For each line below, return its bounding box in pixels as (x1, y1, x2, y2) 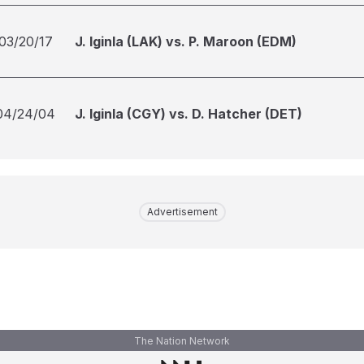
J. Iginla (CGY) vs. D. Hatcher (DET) (75, 106, 302, 122)
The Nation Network (134, 335, 230, 347)
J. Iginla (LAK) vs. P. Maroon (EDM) (75, 33, 297, 50)
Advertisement (146, 206, 218, 218)
